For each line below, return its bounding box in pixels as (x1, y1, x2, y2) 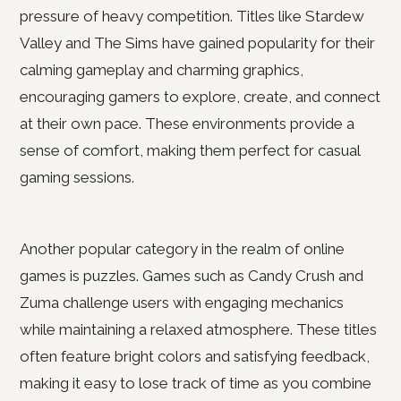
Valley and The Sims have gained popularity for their (20, 34, 375, 52)
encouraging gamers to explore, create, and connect (20, 88, 380, 106)
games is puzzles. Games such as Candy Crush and (20, 267, 363, 285)
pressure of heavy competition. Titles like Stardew (20, 7, 364, 25)
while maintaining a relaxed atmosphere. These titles (20, 320, 377, 338)
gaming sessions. (20, 168, 134, 186)
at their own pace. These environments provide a (20, 115, 354, 132)
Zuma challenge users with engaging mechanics (20, 294, 344, 311)
